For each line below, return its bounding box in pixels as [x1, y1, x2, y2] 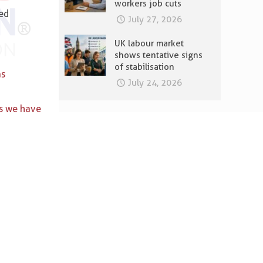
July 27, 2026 [128, 14, 182, 25]
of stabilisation [114, 62, 174, 72]
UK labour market [114, 38, 184, 49]
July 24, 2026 [128, 77, 182, 88]
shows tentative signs [114, 50, 203, 60]
